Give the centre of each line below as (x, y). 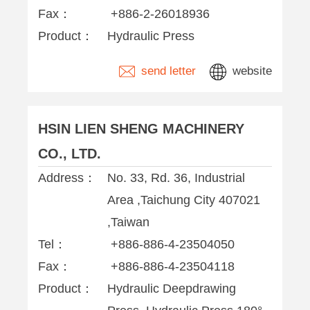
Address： (67, 178)
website (250, 71)
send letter (167, 71)
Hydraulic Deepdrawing (172, 289)
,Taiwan (128, 222)
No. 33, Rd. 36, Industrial (176, 178)
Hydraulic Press (151, 36)
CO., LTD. (70, 154)
